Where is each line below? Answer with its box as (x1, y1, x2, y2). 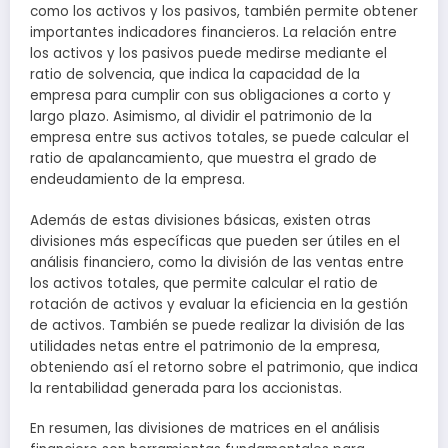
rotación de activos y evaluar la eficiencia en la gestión (30, 294, 408, 314)
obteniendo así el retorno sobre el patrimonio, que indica (30, 357, 418, 377)
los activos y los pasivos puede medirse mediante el (30, 44, 387, 64)
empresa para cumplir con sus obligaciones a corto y (30, 86, 391, 106)
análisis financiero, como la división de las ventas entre (30, 252, 404, 272)
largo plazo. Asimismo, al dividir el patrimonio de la (30, 107, 372, 127)
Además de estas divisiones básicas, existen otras (30, 210, 371, 230)
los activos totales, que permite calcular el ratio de (30, 273, 378, 293)
